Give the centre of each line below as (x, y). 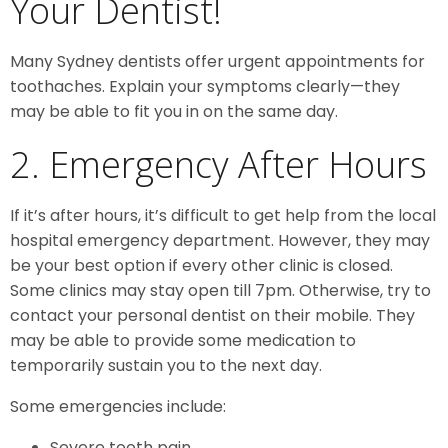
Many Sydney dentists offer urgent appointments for (217, 61)
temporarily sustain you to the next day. (166, 365)
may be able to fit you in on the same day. (174, 111)
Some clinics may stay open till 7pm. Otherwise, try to (220, 290)
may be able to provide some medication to (183, 340)
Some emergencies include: (118, 406)
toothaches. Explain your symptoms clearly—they (205, 86)
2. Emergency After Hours (218, 164)
